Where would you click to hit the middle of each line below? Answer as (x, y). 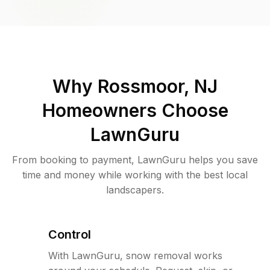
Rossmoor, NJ (158, 86)
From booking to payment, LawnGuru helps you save (135, 159)
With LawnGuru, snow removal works (135, 255)
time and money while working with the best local (135, 174)
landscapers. (135, 190)
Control (70, 234)
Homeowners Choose (135, 110)
